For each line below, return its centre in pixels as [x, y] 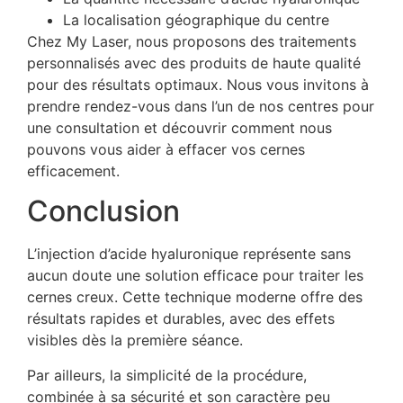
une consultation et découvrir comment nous [179, 127]
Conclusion [103, 211]
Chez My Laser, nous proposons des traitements [192, 41]
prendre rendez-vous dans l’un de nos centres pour [201, 106]
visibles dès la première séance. [135, 340]
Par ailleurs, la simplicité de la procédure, [167, 375]
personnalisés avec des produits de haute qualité [194, 63]
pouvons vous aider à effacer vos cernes [166, 149]
